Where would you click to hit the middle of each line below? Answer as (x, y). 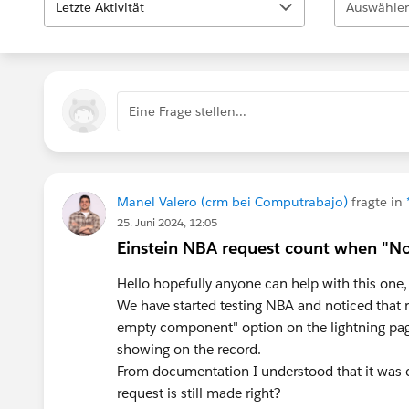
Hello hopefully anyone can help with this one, (262, 283)
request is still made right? (199, 393)
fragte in (377, 202)
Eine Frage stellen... (188, 111)
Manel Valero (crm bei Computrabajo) (232, 202)
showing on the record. (189, 349)
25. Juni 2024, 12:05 (167, 222)
